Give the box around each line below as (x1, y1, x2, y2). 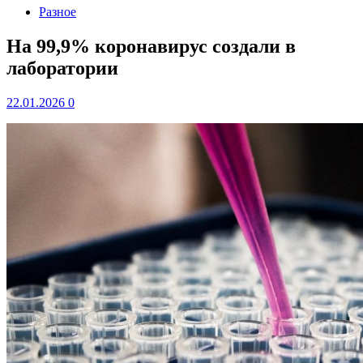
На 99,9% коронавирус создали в (6, 35, 296, 57)
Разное (39, 5, 76, 19)
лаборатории (6, 57, 118, 79)
